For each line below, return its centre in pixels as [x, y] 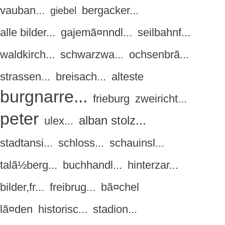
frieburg [111, 99]
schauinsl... [137, 143]
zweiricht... [161, 99]
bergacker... [110, 11]
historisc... [63, 209]
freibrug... [73, 187]
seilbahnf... [164, 33]
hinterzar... [153, 165]
